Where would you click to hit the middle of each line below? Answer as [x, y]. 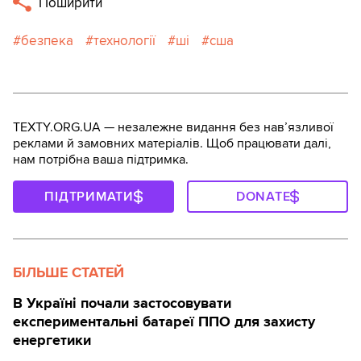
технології [124, 41]
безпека [47, 41]
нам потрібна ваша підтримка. [101, 160]
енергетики [52, 340]
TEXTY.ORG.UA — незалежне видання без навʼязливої [173, 128]
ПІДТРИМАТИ [89, 197]
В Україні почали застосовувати [122, 303]
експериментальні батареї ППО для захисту [164, 322]
